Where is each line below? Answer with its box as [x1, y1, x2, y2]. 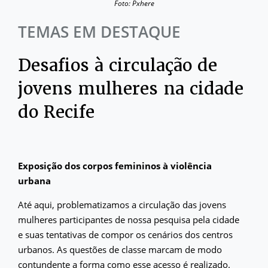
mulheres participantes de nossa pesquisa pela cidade [18, 214, 239, 226]
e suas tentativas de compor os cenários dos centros [18, 229, 233, 240]
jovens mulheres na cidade [18, 78, 243, 99]
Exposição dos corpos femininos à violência [18, 160, 212, 172]
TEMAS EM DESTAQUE [18, 22, 181, 42]
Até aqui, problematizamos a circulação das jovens [18, 199, 226, 211]
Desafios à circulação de [18, 54, 217, 76]
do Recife [18, 101, 95, 123]
